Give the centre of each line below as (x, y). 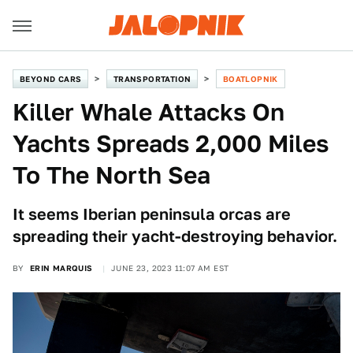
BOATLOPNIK (250, 79)
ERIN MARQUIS (61, 268)
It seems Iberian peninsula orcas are (152, 214)
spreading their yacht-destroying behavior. (175, 236)
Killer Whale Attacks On (149, 112)
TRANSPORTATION (152, 79)
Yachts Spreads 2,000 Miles (171, 143)
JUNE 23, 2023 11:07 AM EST (170, 268)
